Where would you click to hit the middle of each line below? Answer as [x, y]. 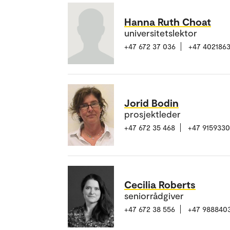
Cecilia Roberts [160, 185]
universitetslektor [161, 33]
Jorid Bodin [151, 103]
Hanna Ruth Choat [168, 21]
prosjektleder [152, 114]
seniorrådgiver [154, 196]
